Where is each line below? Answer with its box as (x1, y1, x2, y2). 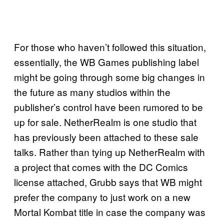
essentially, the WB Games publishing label (14, 54, 199, 68)
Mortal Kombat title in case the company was (14, 204, 205, 218)
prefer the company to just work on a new (14, 189, 190, 203)
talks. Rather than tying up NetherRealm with (14, 144, 205, 158)
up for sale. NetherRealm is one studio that (14, 114, 196, 128)
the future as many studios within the (14, 84, 170, 98)
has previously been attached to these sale (14, 129, 198, 143)
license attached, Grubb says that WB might (14, 174, 202, 188)
